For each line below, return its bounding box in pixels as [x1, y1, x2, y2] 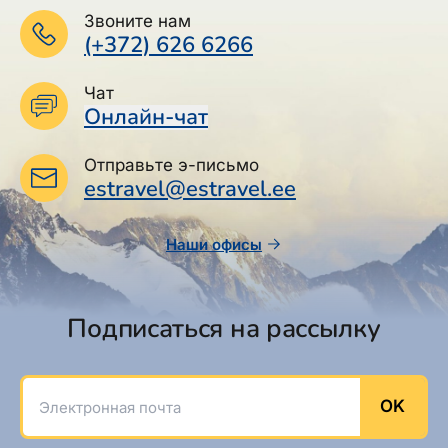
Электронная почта [22, 377, 183, 398]
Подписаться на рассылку [67, 310, 381, 346]
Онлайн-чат [84, 101, 208, 132]
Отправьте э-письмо [84, 154, 259, 175]
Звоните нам [84, 10, 191, 31]
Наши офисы [166, 234, 262, 254]
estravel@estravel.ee [84, 173, 296, 204]
